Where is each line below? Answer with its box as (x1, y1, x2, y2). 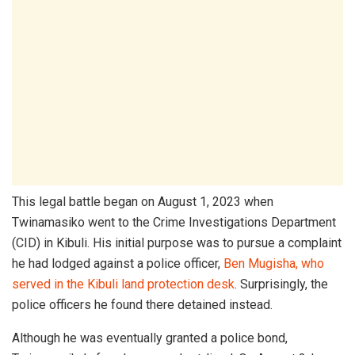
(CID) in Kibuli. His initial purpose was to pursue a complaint (12, 235, 342, 251)
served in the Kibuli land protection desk (12, 277, 235, 292)
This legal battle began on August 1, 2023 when (12, 194, 273, 210)
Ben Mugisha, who (223, 256, 324, 272)
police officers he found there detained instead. (12, 297, 273, 313)
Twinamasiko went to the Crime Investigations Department (12, 215, 336, 231)
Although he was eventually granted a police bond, (12, 330, 288, 346)
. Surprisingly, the (235, 277, 328, 292)
